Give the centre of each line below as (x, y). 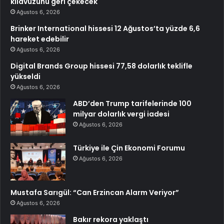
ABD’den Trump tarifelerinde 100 (132, 103)
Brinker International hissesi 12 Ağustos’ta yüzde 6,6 (105, 28)
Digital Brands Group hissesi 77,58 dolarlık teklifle (101, 66)
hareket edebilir (40, 39)
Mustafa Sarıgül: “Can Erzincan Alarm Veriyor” (95, 192)
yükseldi (25, 76)
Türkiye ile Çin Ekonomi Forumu (129, 148)
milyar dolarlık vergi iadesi (121, 114)
